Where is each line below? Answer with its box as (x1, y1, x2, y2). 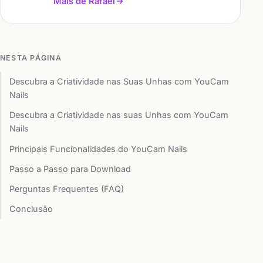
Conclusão (9, 204, 53, 214)
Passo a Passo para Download (9, 163, 131, 174)
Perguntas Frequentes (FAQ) (9, 183, 124, 194)
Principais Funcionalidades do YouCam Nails (9, 143, 188, 154)
